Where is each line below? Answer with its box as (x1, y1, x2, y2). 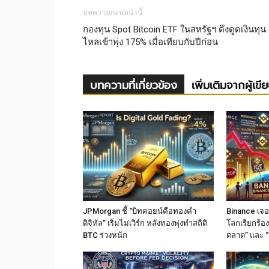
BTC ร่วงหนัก (83, 230, 127, 240)
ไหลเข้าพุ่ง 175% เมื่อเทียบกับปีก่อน (83, 36, 218, 47)
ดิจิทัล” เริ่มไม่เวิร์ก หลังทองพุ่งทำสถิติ (83, 218, 207, 228)
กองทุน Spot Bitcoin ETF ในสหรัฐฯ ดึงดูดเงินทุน (83, 23, 266, 35)
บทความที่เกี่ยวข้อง (90, 76, 177, 94)
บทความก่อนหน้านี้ (83, 8, 142, 17)
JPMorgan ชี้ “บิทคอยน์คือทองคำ (83, 206, 196, 216)
